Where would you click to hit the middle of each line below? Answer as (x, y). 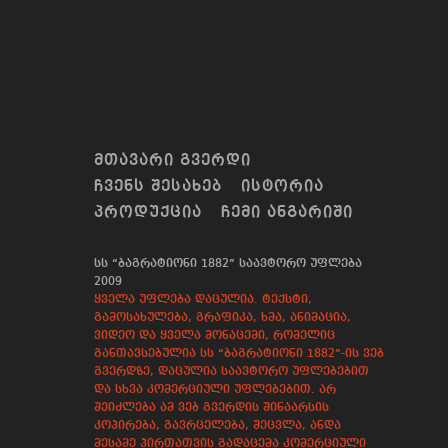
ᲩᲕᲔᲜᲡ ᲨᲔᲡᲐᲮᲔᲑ (162, 187)
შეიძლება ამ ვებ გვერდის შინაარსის (211, 408)
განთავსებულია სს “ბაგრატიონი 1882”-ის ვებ (238, 354)
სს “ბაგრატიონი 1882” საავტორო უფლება (227, 264)
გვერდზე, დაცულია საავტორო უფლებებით (231, 372)
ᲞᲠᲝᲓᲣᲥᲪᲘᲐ (152, 213)
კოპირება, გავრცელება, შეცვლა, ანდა (217, 426)
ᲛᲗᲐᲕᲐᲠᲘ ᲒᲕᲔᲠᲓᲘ (177, 161)
